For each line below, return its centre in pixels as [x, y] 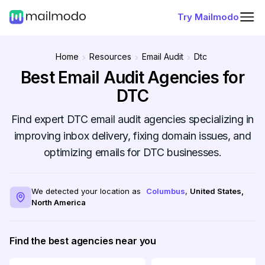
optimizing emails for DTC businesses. [132, 152]
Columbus [166, 191]
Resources [110, 56]
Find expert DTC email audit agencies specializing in [132, 119]
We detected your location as [86, 191]
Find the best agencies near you [83, 241]
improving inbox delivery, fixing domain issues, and [132, 136]
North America [59, 202]
